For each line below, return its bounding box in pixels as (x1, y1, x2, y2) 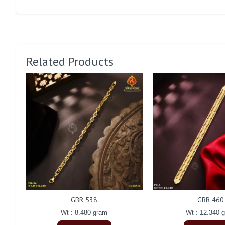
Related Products (26, 54, 114, 69)
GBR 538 (71, 195, 98, 204)
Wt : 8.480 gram (61, 208, 108, 216)
